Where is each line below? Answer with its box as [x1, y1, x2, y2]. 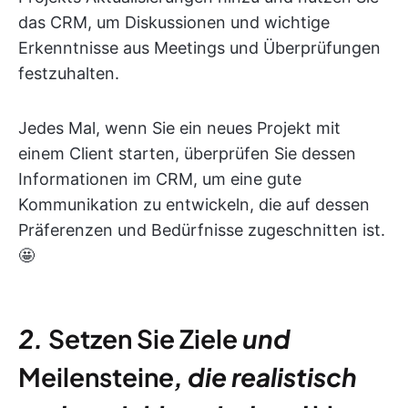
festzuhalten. [18, 63, 119, 83]
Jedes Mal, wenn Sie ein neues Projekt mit [18, 117, 341, 138]
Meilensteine [18, 360, 174, 393]
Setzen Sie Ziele [48, 321, 238, 354]
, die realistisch [174, 360, 357, 393]
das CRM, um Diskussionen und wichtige [18, 12, 330, 32]
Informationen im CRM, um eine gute [18, 168, 301, 189]
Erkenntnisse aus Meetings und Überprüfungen [18, 37, 381, 57]
